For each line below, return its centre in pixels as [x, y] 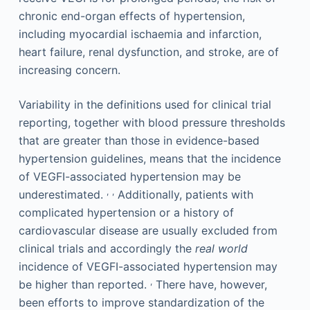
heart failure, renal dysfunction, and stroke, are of [148, 52]
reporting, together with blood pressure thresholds [152, 122]
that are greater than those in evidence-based [139, 140]
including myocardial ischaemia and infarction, [140, 34]
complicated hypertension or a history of [126, 212]
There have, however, [209, 284]
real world [221, 248]
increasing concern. [69, 70]
